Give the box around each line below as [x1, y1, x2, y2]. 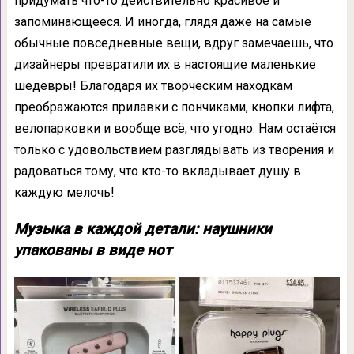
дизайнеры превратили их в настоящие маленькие [13, 57, 316, 72]
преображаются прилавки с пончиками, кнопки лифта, [13, 100, 334, 115]
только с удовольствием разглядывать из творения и [13, 142, 334, 157]
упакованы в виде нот [13, 242, 171, 259]
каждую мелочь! [13, 185, 115, 200]
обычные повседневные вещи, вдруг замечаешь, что [13, 36, 333, 51]
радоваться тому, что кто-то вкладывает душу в [13, 164, 301, 179]
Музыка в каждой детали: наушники [13, 220, 272, 238]
